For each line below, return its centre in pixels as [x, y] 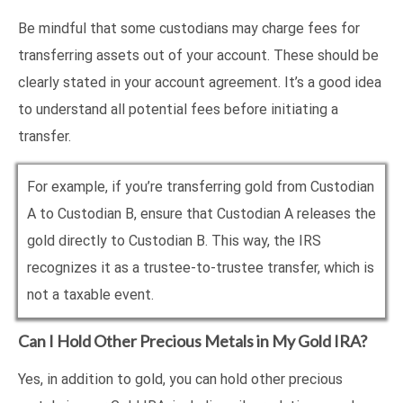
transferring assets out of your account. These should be [198, 56]
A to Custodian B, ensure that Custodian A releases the [201, 214]
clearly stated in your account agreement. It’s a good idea [200, 83]
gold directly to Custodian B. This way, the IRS [174, 241]
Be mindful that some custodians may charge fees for [189, 29]
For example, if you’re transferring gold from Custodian [201, 187]
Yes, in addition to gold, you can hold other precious [180, 380]
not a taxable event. [90, 295]
